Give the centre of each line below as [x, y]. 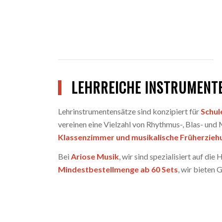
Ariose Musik [95, 157]
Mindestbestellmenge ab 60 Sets [118, 169]
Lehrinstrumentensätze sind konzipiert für [130, 111]
